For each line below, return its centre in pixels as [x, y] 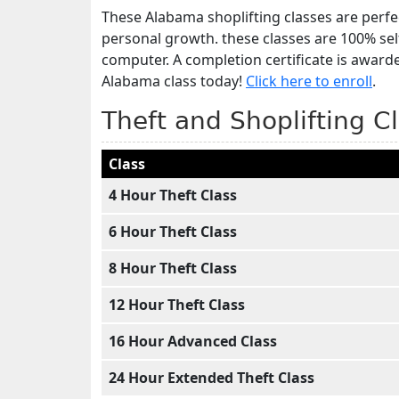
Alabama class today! [174, 81]
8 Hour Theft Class [173, 268]
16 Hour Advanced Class [193, 341]
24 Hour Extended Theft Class [212, 378]
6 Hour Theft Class [173, 232]
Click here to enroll [309, 81]
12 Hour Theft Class [177, 305]
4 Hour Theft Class [173, 195]
